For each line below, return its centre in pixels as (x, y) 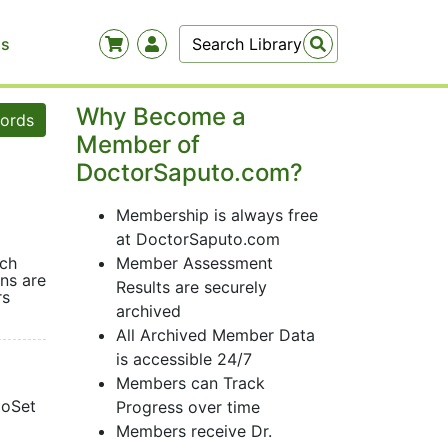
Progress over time (188, 407)
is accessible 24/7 (184, 359)
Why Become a (161, 116)
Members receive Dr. (194, 431)
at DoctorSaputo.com (198, 239)
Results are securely (191, 287)
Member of (138, 144)
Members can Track (190, 383)
